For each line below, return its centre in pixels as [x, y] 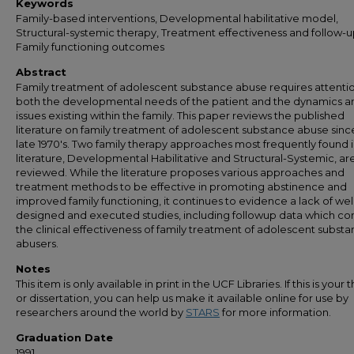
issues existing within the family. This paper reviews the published [180, 115]
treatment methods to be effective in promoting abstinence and [181, 186]
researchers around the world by [101, 312]
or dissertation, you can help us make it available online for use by [182, 298]
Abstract [41, 72]
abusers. [37, 243]
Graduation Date [64, 337]
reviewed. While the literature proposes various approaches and [180, 172]
